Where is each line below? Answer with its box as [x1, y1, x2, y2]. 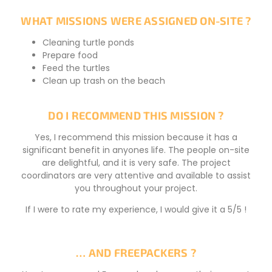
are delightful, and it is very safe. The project [41, 156, 231, 169]
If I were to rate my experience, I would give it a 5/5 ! [25, 203, 246, 216]
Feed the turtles [42, 62, 110, 75]
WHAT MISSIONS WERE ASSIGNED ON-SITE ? [21, 14, 251, 28]
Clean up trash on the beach [42, 75, 165, 87]
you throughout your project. [75, 182, 197, 194]
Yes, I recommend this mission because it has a [35, 131, 237, 143]
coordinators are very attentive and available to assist [21, 169, 251, 182]
